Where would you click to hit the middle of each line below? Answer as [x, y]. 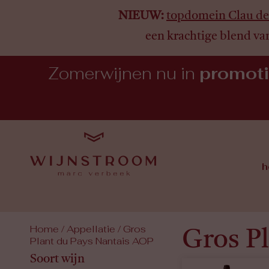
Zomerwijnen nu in [124, 75]
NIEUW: [141, 16]
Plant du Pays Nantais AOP [92, 242]
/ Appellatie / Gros [103, 230]
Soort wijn [58, 260]
